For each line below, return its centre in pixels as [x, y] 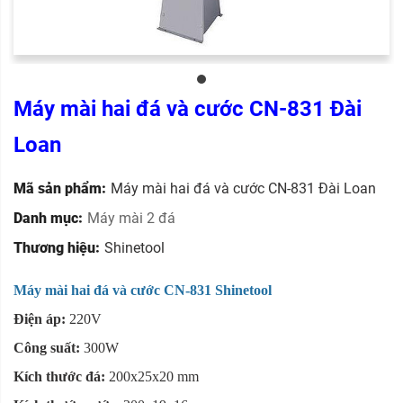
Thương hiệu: [57, 248]
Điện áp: [41, 319]
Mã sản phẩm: [60, 189]
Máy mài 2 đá [131, 219]
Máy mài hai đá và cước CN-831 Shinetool [143, 291]
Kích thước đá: [59, 377]
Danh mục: [48, 219]
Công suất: [47, 348]
